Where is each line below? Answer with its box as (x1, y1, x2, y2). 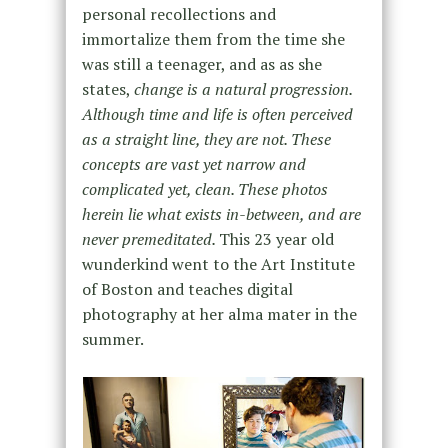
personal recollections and (81, 3, 276, 26)
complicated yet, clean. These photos (81, 178, 328, 201)
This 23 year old (218, 228, 334, 251)
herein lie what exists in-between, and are (81, 203, 361, 226)
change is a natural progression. (133, 78, 352, 101)
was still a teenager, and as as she (81, 53, 322, 76)
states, (81, 78, 134, 101)
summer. (81, 328, 144, 351)
